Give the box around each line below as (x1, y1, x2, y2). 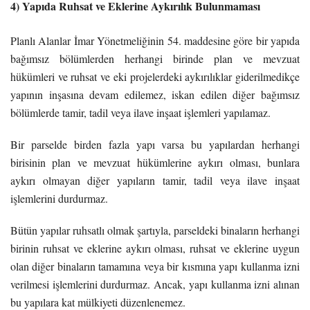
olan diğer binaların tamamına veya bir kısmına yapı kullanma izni (10, 258, 300, 273)
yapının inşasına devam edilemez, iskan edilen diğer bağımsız (10, 86, 300, 102)
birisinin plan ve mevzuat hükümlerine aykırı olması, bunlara (10, 154, 300, 170)
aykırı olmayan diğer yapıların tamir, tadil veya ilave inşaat (10, 172, 300, 188)
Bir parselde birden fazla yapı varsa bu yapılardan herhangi (10, 136, 300, 152)
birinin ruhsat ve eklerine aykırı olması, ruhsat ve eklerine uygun (10, 240, 300, 255)
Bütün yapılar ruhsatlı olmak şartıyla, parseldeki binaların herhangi (10, 222, 300, 237)
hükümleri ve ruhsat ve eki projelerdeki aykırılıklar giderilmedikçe (10, 69, 300, 84)
